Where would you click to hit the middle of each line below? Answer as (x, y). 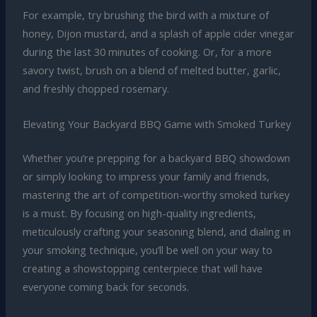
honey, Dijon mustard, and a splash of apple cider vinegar (158, 34)
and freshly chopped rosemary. (96, 89)
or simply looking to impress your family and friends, (146, 176)
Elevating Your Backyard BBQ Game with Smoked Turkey (156, 123)
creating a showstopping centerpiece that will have (142, 268)
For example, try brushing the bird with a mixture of (145, 15)
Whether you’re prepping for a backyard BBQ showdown (156, 157)
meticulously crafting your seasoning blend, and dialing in (156, 231)
